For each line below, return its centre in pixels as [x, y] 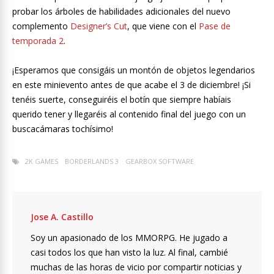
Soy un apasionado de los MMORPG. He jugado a [129, 237]
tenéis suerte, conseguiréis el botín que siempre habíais [122, 99]
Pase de [215, 26]
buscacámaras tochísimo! [63, 128]
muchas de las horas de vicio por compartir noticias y [136, 267]
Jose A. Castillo [62, 217]
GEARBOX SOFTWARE [160, 161]
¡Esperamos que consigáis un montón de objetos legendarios [134, 70]
